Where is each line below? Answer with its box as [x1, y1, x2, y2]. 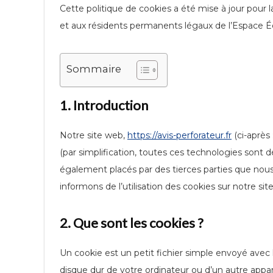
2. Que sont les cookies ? [60, 214, 204, 231]
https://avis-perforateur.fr [127, 130, 232, 141]
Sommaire [66, 63, 121, 76]
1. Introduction [60, 97, 148, 113]
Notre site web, [60, 130, 127, 141]
